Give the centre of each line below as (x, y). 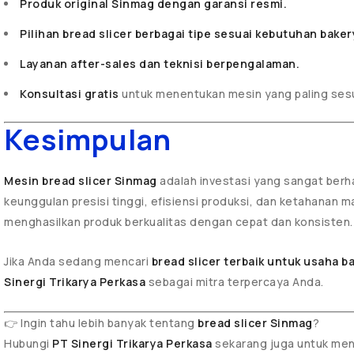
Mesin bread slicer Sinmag (81, 181)
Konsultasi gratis (70, 94)
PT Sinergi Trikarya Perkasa (132, 343)
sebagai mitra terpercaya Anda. (235, 282)
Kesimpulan (88, 139)
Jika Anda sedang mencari (78, 261)
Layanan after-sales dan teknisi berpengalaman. (160, 64)
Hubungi (28, 343)
